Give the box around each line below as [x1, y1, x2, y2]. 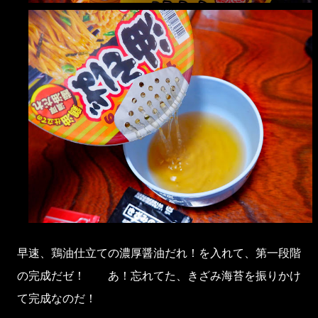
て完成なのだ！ [17, 291, 97, 306]
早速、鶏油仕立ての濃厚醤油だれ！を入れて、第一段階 [17, 246, 301, 261]
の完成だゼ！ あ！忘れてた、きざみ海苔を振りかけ [17, 268, 301, 283]
